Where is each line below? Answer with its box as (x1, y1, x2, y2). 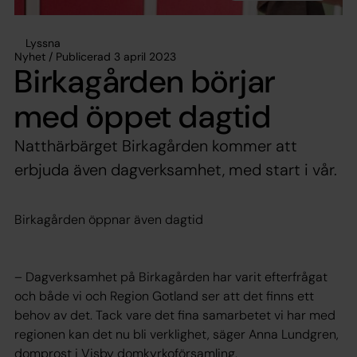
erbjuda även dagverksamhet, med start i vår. (14, 159, 337, 180)
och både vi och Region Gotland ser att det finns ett (14, 287, 314, 304)
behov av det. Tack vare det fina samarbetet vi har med (14, 306, 335, 324)
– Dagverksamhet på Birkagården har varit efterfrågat (14, 268, 328, 285)
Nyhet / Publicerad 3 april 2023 (14, 49, 176, 64)
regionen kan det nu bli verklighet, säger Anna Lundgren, (14, 325, 339, 343)
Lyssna (25, 35, 61, 50)
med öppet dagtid (14, 95, 272, 137)
